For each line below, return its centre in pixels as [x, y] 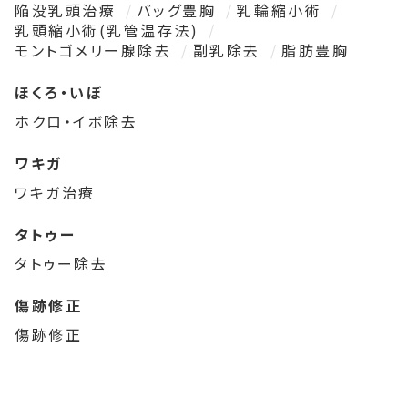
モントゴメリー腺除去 [97, 50]
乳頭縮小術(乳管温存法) [110, 30]
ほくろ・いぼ [59, 92]
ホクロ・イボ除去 [76, 121]
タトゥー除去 [61, 263]
